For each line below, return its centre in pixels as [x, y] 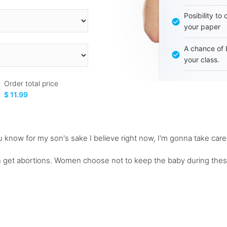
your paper [202, 27]
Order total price [31, 83]
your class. [201, 60]
